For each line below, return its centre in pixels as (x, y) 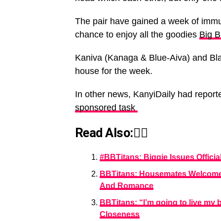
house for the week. (114, 71)
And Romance (127, 186)
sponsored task (106, 108)
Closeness (120, 215)
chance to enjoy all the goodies (137, 35)
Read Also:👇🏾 (111, 133)
